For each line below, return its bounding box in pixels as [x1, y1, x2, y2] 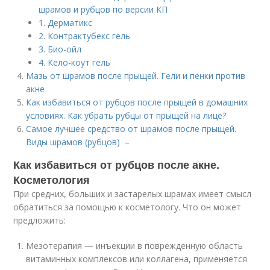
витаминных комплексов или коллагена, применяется [26, 253, 248, 265]
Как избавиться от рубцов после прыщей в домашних [26, 96, 248, 108]
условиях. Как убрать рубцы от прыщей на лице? [26, 110, 227, 121]
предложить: [13, 215, 66, 226]
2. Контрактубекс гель [39, 30, 131, 42]
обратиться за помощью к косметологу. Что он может [13, 201, 242, 213]
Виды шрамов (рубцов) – [26, 136, 130, 148]
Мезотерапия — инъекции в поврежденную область [26, 240, 243, 251]
